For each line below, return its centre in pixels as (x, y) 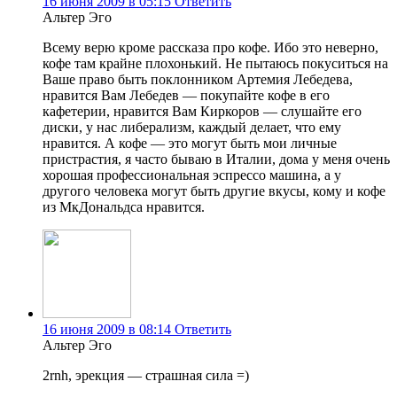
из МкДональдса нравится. (124, 207)
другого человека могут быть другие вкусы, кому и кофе (214, 191)
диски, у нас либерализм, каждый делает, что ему (192, 128)
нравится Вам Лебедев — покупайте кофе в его (186, 96)
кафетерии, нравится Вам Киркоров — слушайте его (202, 112)
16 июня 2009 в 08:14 (107, 330)
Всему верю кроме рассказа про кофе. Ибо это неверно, (210, 48)
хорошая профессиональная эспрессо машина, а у (192, 175)
